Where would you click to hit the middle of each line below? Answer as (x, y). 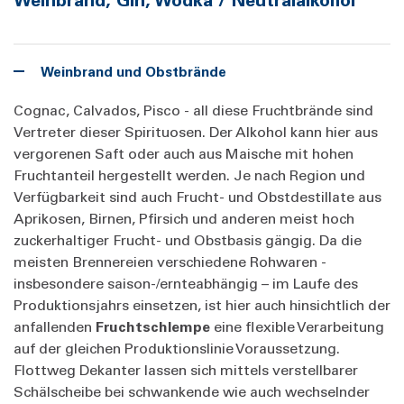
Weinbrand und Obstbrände (133, 71)
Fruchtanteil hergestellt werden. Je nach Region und (189, 174)
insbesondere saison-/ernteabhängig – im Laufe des (186, 282)
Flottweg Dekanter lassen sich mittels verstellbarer (186, 369)
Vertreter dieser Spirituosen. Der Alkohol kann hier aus (196, 131)
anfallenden (55, 326)
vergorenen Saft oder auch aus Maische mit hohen (184, 152)
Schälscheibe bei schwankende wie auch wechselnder (192, 390)
